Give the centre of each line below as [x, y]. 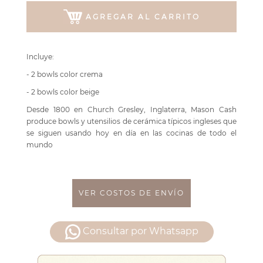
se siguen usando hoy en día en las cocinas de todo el [131, 133]
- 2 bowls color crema [65, 75]
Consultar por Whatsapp [140, 231]
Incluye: [40, 57]
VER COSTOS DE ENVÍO [131, 193]
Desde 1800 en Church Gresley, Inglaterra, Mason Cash [131, 110]
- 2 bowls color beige [63, 92]
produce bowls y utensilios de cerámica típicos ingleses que [131, 122]
